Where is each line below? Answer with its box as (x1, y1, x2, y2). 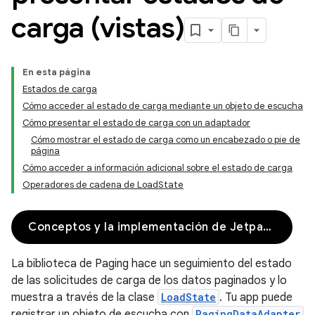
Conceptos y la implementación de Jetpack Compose (263, 220, 271, 234)
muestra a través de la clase (11, 290, 157, 304)
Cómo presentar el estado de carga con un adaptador (22, 117, 250, 129)
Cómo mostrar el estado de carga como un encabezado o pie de (31, 134, 300, 146)
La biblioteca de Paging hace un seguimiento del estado (11, 257, 292, 271)
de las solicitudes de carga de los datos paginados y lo (11, 274, 287, 288)
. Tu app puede (219, 290, 292, 304)
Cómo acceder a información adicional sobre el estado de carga (22, 162, 292, 174)
